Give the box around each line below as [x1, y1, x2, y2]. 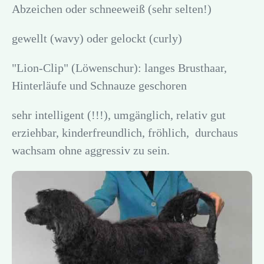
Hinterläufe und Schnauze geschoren [12, 78, 187, 92]
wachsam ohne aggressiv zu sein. [12, 143, 170, 157]
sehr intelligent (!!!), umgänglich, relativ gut [12, 108, 226, 121]
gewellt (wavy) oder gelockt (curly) [12, 31, 182, 45]
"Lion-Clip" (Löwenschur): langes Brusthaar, [12, 61, 227, 74]
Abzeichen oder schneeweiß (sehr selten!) [12, 2, 212, 15]
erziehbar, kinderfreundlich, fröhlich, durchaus [12, 126, 238, 139]
